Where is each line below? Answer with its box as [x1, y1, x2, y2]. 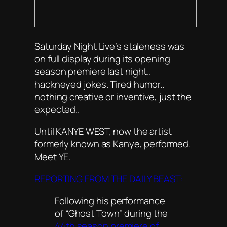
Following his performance [55, 194, 165, 208]
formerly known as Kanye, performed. [34, 137, 191, 151]
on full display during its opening [34, 52, 170, 65]
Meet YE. [34, 150, 71, 164]
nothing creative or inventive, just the [34, 90, 192, 103]
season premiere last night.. [34, 64, 152, 78]
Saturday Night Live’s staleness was [34, 39, 184, 53]
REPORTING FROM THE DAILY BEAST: [34, 172, 182, 185]
